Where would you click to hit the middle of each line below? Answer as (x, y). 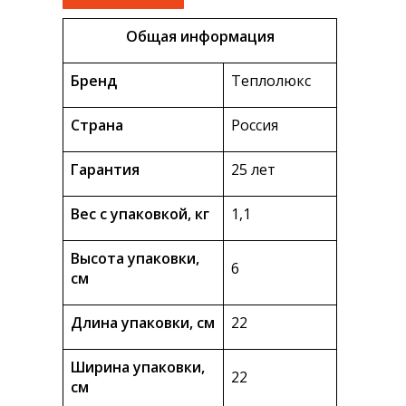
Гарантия (105, 170)
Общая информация (200, 37)
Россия (255, 126)
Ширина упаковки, (138, 367)
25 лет (253, 170)
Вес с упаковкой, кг (140, 214)
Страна (97, 126)
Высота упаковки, (135, 259)
